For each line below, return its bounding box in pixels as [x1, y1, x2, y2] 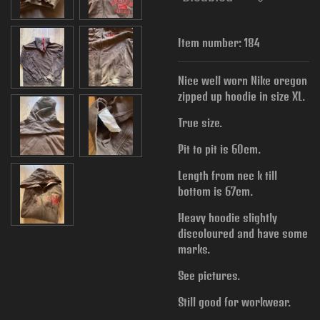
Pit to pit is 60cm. [178, 141, 261, 156]
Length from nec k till [178, 168, 277, 182]
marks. [178, 241, 210, 256]
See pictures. [178, 268, 240, 282]
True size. [178, 115, 222, 129]
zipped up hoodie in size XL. [178, 89, 305, 103]
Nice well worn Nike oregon [178, 73, 307, 87]
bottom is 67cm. [178, 184, 253, 198]
